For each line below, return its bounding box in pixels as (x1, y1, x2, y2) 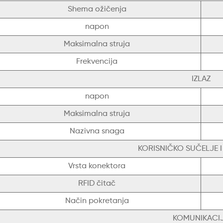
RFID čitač (78, 180, 115, 188)
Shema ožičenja (67, 5, 126, 14)
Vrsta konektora (68, 162, 125, 171)
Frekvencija (76, 58, 117, 66)
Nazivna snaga (69, 127, 124, 136)
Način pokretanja (65, 197, 129, 206)
